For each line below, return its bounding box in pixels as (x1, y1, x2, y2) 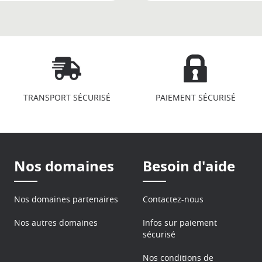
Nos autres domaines (14, 217, 98, 228)
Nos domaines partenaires (14, 194, 118, 205)
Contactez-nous (143, 194, 204, 205)
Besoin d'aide (143, 156, 235, 176)
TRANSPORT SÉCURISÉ (23, 92, 111, 103)
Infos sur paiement (143, 217, 217, 228)
